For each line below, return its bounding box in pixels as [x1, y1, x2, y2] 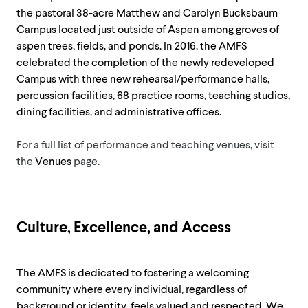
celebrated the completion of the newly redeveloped [16, 56, 274, 69]
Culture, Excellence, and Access [16, 219, 231, 237]
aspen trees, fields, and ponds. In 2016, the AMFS [16, 39, 247, 53]
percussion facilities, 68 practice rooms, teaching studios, [16, 89, 290, 102]
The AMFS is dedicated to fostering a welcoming [16, 266, 249, 280]
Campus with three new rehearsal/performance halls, [16, 72, 269, 86]
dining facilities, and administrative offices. [16, 105, 225, 119]
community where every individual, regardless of [16, 283, 247, 296]
